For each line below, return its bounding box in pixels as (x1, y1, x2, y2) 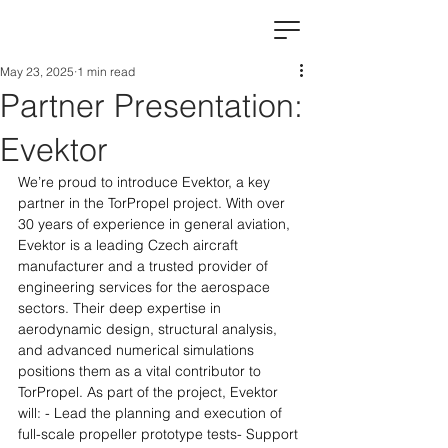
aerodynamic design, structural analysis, (18, 320, 281, 338)
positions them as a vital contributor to (18, 362, 265, 380)
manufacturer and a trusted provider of (18, 257, 272, 275)
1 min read (77, 64, 135, 79)
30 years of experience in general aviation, (18, 215, 294, 233)
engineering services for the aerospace (18, 278, 274, 296)
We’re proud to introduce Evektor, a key (18, 173, 274, 191)
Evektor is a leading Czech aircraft (18, 236, 242, 254)
